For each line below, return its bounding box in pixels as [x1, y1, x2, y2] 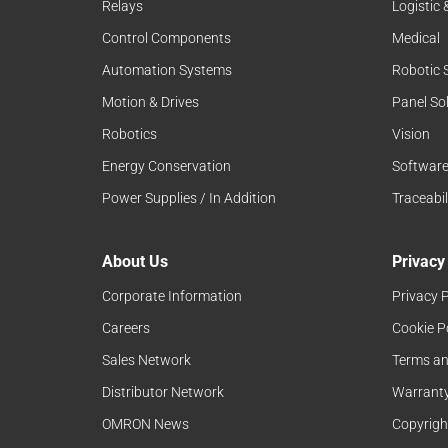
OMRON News [102, 416, 189, 433]
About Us [102, 252, 168, 272]
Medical [392, 30, 440, 47]
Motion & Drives [102, 94, 199, 111]
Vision [392, 126, 430, 143]
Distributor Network [102, 384, 224, 401]
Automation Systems [102, 62, 232, 79]
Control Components [102, 30, 231, 47]
